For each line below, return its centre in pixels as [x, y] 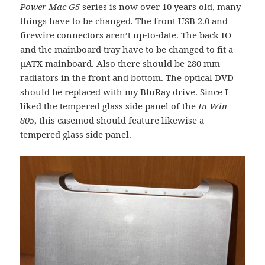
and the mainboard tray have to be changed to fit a [127, 49]
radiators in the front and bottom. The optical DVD [127, 77]
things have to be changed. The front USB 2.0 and [124, 20]
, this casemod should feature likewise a [119, 120]
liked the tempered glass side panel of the [109, 106]
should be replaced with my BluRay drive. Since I [125, 91]
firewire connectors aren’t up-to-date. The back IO [126, 35]
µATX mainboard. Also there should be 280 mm [120, 63]
